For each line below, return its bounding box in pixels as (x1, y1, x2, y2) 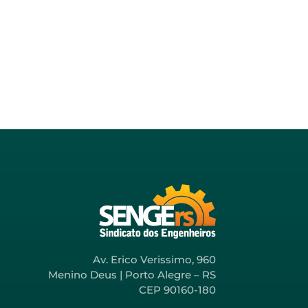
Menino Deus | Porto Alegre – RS (48, 267, 216, 281)
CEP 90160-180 (139, 283, 216, 296)
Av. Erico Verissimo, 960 (93, 252, 216, 266)
